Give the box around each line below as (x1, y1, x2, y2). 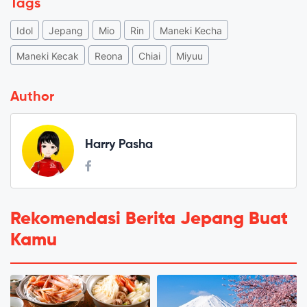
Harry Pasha (85, 138, 153, 151)
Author (10, 90, 54, 104)
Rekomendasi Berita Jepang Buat (10, 210, 288, 228)
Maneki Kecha (160, 24, 222, 36)
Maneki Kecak (16, 49, 79, 62)
